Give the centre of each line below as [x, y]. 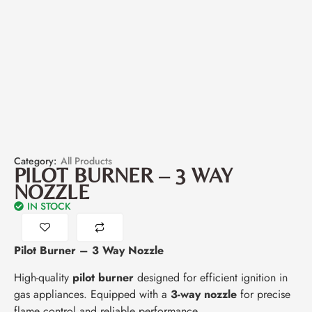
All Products [86, 161]
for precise [264, 294]
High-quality [43, 277]
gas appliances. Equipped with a [92, 294]
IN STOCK [49, 206]
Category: [35, 161]
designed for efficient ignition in [211, 277]
